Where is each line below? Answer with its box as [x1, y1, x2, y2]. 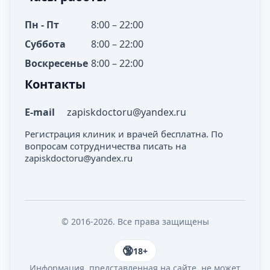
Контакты [25, 76, 86, 92]
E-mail [25, 105, 55, 119]
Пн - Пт [25, 18, 59, 31]
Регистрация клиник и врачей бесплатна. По [25, 128, 223, 140]
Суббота [25, 37, 66, 51]
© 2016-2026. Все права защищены [61, 216, 209, 227]
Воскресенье [25, 57, 88, 70]
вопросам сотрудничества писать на [25, 140, 186, 152]
